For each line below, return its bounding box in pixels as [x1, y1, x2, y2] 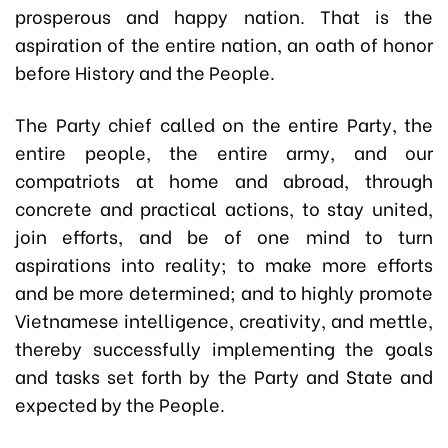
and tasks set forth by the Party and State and [15, 362, 433, 390]
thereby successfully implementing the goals [15, 334, 433, 362]
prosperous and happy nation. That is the [15, 2, 433, 30]
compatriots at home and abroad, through [15, 166, 433, 194]
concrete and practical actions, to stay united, [15, 194, 433, 222]
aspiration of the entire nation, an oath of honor [15, 30, 433, 58]
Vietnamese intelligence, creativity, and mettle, [15, 306, 433, 334]
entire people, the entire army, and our [15, 138, 433, 166]
